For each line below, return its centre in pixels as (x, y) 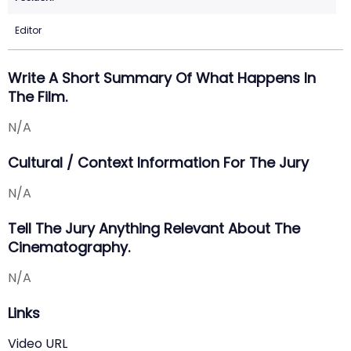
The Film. (38, 97)
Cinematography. (69, 248)
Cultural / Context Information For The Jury (158, 163)
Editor (28, 31)
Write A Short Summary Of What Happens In (162, 78)
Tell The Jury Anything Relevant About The (154, 229)
